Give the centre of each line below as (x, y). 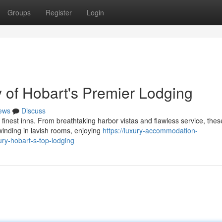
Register (59, 12)
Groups (19, 12)
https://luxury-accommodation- (150, 130)
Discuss (33, 111)
